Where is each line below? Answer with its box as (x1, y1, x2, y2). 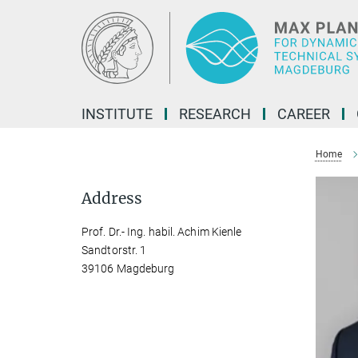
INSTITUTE (82, 105, 153, 122)
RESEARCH (179, 105, 251, 122)
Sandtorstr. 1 (82, 244, 147, 257)
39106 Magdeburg (82, 262, 175, 275)
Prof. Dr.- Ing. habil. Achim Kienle (82, 225, 242, 238)
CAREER (277, 105, 330, 122)
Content (4, 29, 48, 44)
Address (82, 189, 142, 208)
